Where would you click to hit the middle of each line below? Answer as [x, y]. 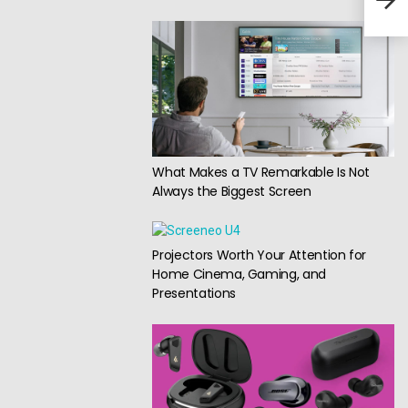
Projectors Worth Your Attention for [260, 255]
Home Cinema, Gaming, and [239, 275]
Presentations [194, 294]
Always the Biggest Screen [232, 191]
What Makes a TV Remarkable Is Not [261, 172]
